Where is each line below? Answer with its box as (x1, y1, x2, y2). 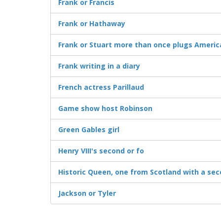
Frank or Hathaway (58, 19, 125, 29)
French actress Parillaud (58, 82, 144, 92)
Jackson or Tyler (58, 188, 116, 198)
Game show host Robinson (58, 104, 152, 113)
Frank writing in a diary (58, 61, 140, 71)
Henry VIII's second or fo (58, 146, 144, 156)
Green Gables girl (58, 125, 119, 135)
